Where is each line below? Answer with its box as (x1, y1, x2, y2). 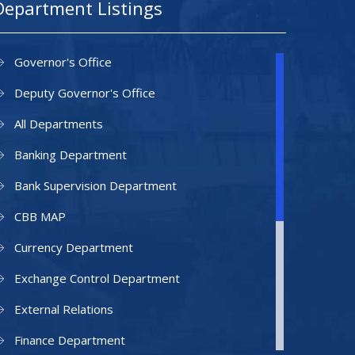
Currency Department (14, 239, 133, 255)
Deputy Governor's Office (14, 85, 155, 101)
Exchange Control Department (14, 270, 180, 286)
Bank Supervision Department (14, 177, 177, 193)
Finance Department (14, 332, 125, 348)
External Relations (14, 301, 113, 317)
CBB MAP (14, 208, 66, 224)
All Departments (14, 116, 103, 132)
